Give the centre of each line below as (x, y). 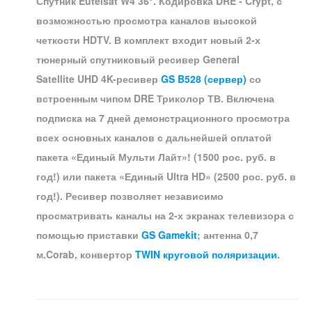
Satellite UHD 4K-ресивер (99, 78)
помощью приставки (89, 234)
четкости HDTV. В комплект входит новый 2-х (148, 39)
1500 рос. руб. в (236, 156)
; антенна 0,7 (228, 234)
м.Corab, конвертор (86, 254)
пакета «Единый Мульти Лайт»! (114, 156)
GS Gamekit (169, 234)
